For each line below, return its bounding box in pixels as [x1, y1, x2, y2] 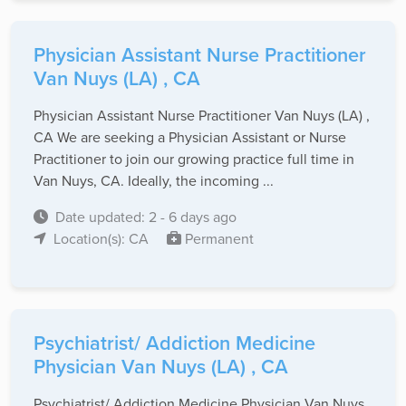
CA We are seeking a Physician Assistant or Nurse [34, 127, 346, 148]
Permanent [181, 228, 254, 249]
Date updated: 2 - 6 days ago [55, 207, 237, 227]
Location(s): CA [53, 228, 152, 249]
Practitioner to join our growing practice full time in [34, 149, 354, 169]
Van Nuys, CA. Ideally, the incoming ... [34, 170, 274, 191]
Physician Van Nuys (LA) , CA [34, 353, 288, 382]
